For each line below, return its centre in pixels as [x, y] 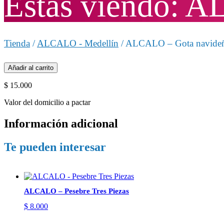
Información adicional [61, 124]
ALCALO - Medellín [78, 43]
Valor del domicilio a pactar [47, 102]
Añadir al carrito [31, 68]
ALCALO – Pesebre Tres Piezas [76, 191]
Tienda [17, 43]
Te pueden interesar [55, 147]
